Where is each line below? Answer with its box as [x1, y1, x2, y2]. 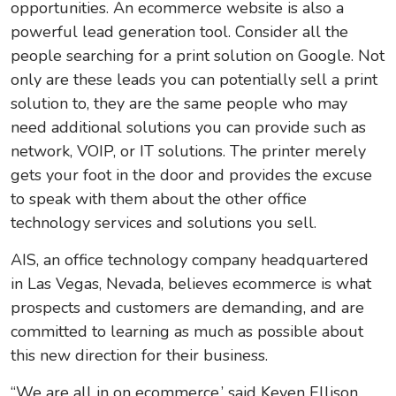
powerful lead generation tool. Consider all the [11, 21, 349, 43]
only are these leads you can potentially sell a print [11, 69, 378, 91]
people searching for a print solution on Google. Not [11, 45, 385, 67]
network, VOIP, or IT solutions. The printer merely [11, 141, 367, 163]
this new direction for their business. [11, 345, 273, 367]
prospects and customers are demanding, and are [11, 297, 365, 319]
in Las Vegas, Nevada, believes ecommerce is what [11, 273, 372, 295]
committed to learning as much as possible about [11, 321, 364, 343]
